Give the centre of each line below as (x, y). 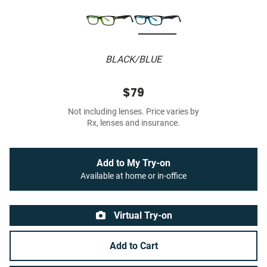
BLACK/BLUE (133, 60)
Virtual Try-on (142, 216)
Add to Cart (133, 246)
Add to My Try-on (133, 163)
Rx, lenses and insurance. (133, 123)
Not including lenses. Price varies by (133, 112)
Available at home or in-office (133, 176)
